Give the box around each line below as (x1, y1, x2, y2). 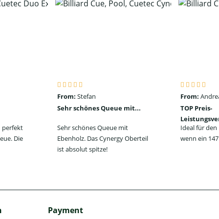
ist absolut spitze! (57, 145, 108, 154)
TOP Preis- (180, 104, 212, 113)
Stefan (77, 92, 96, 101)
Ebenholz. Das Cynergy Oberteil (57, 134, 148, 143)
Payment (48, 205, 83, 216)
